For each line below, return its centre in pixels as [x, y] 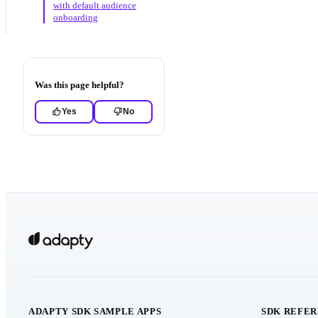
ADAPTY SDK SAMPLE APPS [95, 311]
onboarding [76, 17]
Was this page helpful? [79, 84]
